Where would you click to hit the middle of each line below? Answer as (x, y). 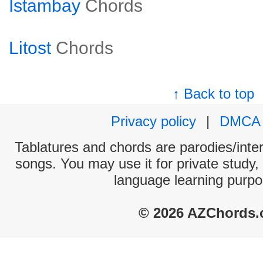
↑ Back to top (214, 94)
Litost (30, 48)
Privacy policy (154, 121)
